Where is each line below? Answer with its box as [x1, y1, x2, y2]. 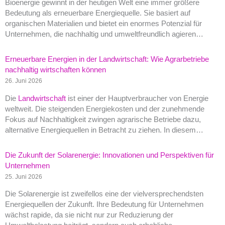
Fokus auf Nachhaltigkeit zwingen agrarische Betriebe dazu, [5, 115, 201, 124]
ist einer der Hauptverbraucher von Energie [66, 94, 208, 102]
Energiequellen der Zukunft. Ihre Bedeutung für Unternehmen [5, 200, 203, 209]
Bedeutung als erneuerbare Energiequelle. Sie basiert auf [5, 9, 190, 17]
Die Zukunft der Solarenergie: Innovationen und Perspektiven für [5, 151, 214, 159]
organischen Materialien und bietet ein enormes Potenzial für [5, 19, 202, 28]
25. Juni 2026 [5, 173, 42, 180]
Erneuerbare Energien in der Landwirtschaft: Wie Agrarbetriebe [5, 55, 209, 63]
